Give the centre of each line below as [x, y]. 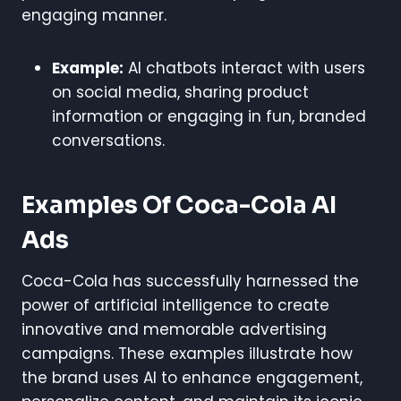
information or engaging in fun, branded [209, 116]
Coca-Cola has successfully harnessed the [190, 281]
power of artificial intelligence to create [175, 305]
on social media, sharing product [180, 92]
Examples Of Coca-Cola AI [179, 205]
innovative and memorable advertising [174, 329]
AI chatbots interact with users [244, 68]
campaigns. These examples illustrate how [187, 353]
